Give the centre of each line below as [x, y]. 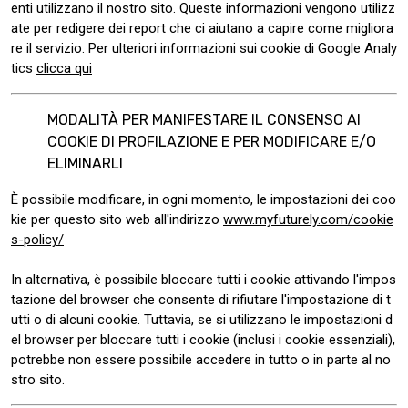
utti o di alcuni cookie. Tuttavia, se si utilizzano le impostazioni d [202, 320]
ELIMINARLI [85, 163]
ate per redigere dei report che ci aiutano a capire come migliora [202, 28]
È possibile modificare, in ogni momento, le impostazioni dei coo [204, 199]
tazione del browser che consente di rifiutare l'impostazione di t [201, 300]
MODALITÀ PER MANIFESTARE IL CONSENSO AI [204, 120]
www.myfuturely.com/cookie [308, 219]
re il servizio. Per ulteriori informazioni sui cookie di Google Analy [204, 48]
